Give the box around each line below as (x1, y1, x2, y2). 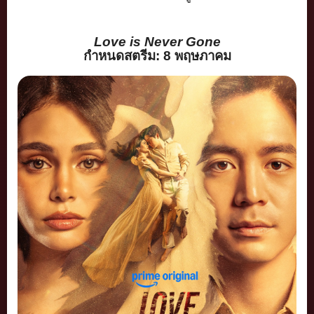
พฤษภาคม (174, 48, 231, 63)
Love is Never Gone (93, 34, 221, 49)
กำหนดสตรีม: (83, 48, 163, 63)
